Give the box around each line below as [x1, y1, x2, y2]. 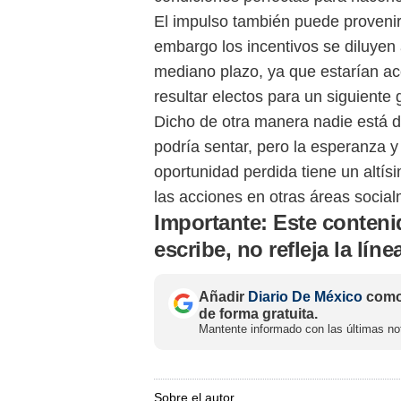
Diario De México [248, 289, 363, 305]
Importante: [154, 210, 274, 235]
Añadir [199, 289, 248, 305]
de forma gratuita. [199, 306, 318, 322]
